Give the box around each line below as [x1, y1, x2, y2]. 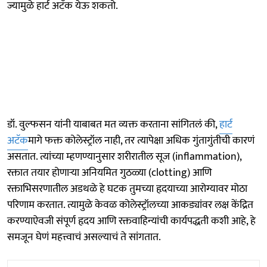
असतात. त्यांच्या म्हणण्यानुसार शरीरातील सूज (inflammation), [7, 147, 241, 166]
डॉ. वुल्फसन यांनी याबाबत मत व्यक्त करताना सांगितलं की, [7, 115, 219, 133]
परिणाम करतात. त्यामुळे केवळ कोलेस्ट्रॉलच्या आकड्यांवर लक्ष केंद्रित [7, 195, 253, 214]
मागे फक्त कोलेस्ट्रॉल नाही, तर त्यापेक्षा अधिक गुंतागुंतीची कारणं [28, 131, 254, 150]
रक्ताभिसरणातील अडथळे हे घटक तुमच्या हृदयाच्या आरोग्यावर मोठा [7, 179, 247, 198]
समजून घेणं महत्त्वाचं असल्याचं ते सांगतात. [7, 228, 161, 246]
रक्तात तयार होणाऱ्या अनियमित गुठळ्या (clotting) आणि [7, 163, 212, 182]
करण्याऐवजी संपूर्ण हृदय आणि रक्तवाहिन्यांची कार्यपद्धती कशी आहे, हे [7, 212, 256, 230]
